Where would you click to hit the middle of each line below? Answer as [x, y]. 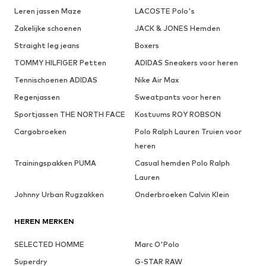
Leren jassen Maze [48, 11]
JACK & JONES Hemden [177, 28]
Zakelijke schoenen [48, 28]
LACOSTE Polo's [164, 11]
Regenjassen [37, 97]
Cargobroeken [40, 132]
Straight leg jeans [47, 46]
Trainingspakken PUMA [55, 163]
